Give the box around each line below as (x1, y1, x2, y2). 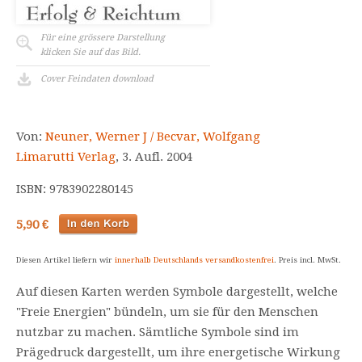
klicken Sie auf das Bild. (40, 47, 141, 57)
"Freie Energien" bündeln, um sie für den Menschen (16, 305, 318, 319)
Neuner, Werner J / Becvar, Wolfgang (45, 129, 260, 144)
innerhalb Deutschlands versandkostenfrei (115, 255, 274, 264)
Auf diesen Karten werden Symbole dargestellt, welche (16, 284, 338, 299)
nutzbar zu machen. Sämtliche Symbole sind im (16, 325, 299, 339)
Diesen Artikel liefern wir (16, 255, 115, 264)
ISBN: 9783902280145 (16, 182, 133, 196)
